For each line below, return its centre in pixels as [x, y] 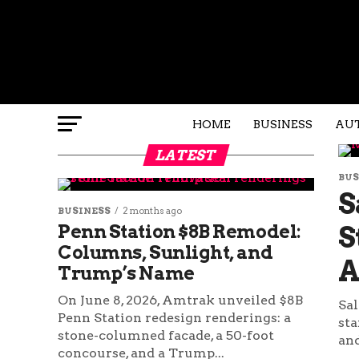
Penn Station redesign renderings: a [174, 318]
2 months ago [152, 211]
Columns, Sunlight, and [165, 252]
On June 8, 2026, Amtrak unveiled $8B [180, 300]
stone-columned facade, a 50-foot [166, 335]
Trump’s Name [126, 273]
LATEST [186, 155]
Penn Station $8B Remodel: [179, 232]
